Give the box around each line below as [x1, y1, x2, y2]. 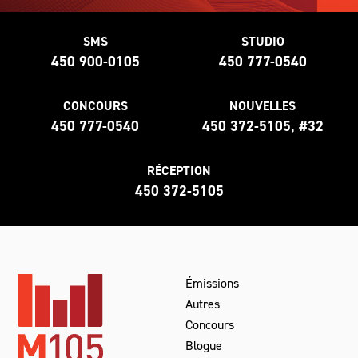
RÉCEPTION [147, 161, 211, 179]
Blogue [185, 336, 223, 354]
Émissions [185, 274, 240, 292]
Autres [185, 295, 221, 312]
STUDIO [241, 32, 284, 50]
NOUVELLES [229, 97, 296, 114]
